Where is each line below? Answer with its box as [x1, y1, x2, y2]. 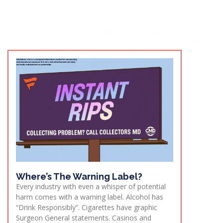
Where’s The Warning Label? [16, 171, 142, 182]
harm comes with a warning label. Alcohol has [16, 192, 163, 202]
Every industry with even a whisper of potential [16, 182, 166, 192]
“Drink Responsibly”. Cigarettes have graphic [16, 203, 157, 213]
